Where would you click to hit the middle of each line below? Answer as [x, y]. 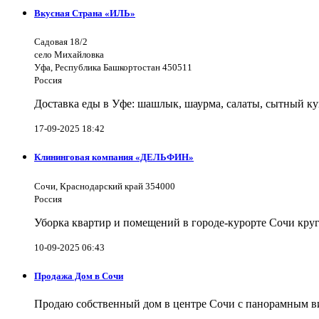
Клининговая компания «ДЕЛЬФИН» [114, 157]
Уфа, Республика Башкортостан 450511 [113, 68]
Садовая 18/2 [61, 42]
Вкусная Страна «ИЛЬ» [85, 14]
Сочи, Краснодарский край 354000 [105, 186]
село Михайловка [69, 55]
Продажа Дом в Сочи [79, 276]
